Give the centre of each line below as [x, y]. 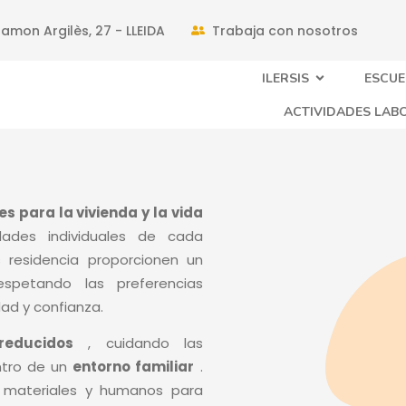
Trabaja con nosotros [285, 30]
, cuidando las [138, 343]
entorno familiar [133, 367]
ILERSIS [285, 78]
